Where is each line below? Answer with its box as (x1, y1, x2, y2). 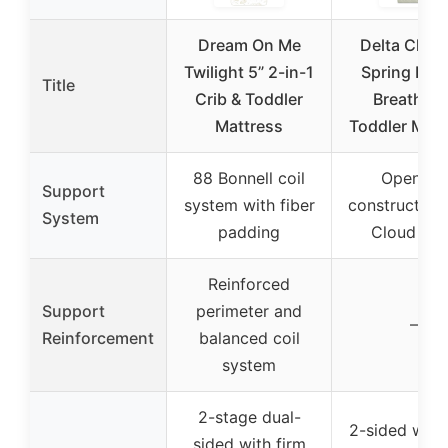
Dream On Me (197, 34, 301, 55)
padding (218, 221, 280, 242)
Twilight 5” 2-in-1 (184, 61, 314, 82)
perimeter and (196, 300, 302, 321)
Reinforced (208, 273, 290, 294)
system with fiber (183, 194, 315, 215)
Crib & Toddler (195, 88, 303, 109)
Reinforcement (42, 327, 154, 348)
